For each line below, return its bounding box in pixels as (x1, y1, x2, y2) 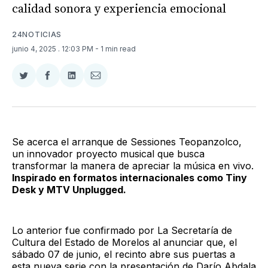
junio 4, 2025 (12, 44, 58, 53)
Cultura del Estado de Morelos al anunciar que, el (12, 236, 237, 248)
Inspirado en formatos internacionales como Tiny (12, 171, 247, 184)
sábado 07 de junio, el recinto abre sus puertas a (12, 248, 235, 260)
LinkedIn (71, 98, 109, 111)
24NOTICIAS (12, 29, 62, 39)
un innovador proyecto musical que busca (12, 147, 205, 160)
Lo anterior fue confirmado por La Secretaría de (12, 224, 232, 236)
